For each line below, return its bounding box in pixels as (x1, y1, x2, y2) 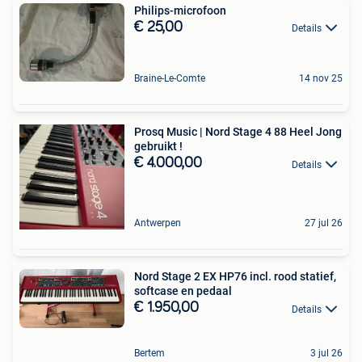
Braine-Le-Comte (134, 73, 205, 85)
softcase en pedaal (134, 284, 232, 298)
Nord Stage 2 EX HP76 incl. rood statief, (134, 270, 336, 284)
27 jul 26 (305, 217, 343, 229)
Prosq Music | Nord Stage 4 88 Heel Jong (134, 125, 342, 139)
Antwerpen (134, 217, 181, 229)
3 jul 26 (310, 347, 343, 359)
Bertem (134, 347, 165, 359)
